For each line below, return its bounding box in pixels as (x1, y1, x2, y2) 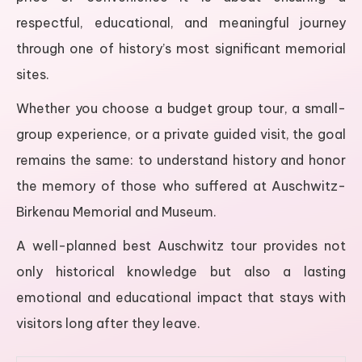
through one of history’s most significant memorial (16, 40, 346, 57)
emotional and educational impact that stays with (16, 289, 346, 306)
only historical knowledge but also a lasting (16, 263, 346, 280)
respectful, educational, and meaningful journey (16, 15, 346, 32)
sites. (16, 66, 49, 83)
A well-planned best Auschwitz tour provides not (16, 238, 346, 255)
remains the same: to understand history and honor (16, 152, 346, 169)
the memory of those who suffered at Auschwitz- (16, 178, 346, 195)
